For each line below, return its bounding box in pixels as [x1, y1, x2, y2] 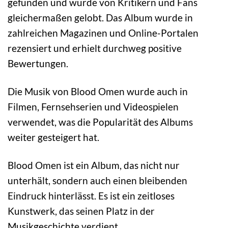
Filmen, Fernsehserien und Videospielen [8, 101, 179, 112]
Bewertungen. [8, 58, 68, 70]
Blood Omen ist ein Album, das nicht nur [8, 159, 180, 171]
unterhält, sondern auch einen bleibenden [8, 174, 187, 186]
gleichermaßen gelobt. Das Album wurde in [8, 12, 193, 24]
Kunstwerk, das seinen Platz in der [8, 205, 155, 217]
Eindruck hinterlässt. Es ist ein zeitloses [8, 189, 175, 202]
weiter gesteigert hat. [8, 131, 99, 143]
